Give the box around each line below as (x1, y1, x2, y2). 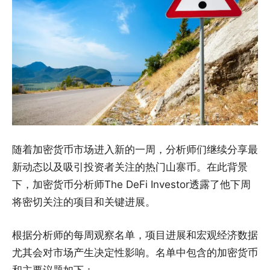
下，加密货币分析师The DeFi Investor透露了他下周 (12, 178, 251, 190)
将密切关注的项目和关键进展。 (12, 195, 155, 208)
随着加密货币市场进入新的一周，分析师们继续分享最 (12, 143, 258, 155)
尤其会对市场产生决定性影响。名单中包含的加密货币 (12, 246, 258, 259)
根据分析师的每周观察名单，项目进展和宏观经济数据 (12, 228, 258, 241)
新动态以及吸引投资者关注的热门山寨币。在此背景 (12, 160, 248, 173)
